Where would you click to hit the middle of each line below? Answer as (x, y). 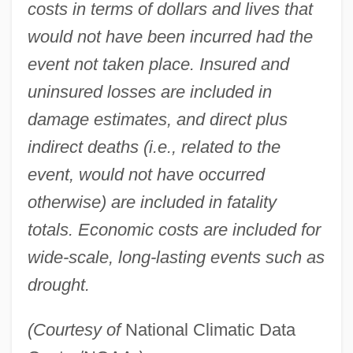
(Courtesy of (74, 330)
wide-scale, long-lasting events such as (176, 258)
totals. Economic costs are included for (174, 230)
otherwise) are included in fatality (152, 203)
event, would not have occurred (146, 175)
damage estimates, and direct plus (157, 120)
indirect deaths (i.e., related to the (154, 147)
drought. (58, 285)
